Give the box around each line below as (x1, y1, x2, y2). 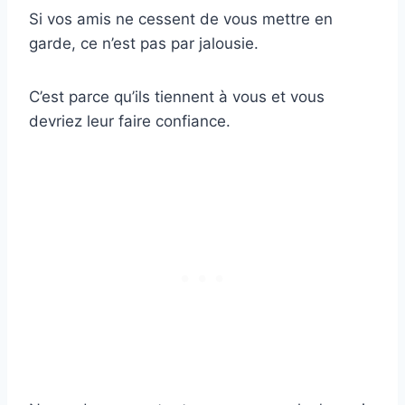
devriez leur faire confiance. (29, 112, 231, 131)
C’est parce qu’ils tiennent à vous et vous (29, 88, 325, 107)
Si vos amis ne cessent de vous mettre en (29, 10, 333, 29)
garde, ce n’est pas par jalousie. (29, 34, 259, 53)
